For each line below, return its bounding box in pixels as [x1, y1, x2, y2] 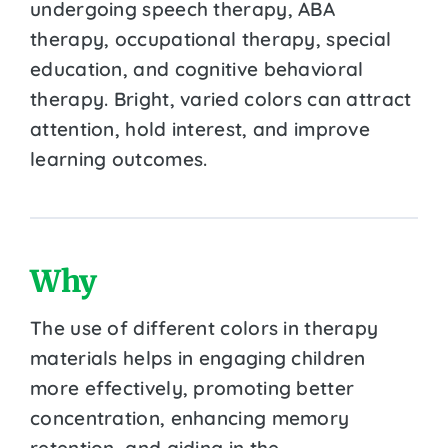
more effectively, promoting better [30, 375, 355, 400]
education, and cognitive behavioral [30, 56, 364, 81]
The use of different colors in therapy [30, 315, 379, 340]
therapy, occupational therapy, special [30, 26, 392, 51]
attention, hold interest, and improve [30, 116, 371, 141]
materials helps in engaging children [30, 345, 366, 370]
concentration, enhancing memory [30, 405, 350, 430]
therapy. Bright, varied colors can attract [30, 86, 412, 111]
